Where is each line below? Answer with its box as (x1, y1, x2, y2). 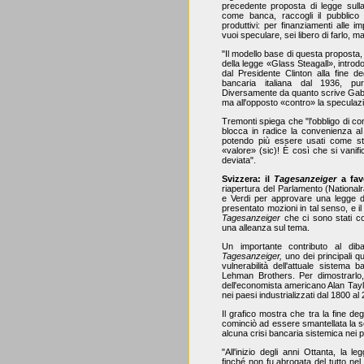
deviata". (222, 155, 256, 165)
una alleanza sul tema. (222, 223, 310, 232)
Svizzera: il (222, 174, 275, 184)
